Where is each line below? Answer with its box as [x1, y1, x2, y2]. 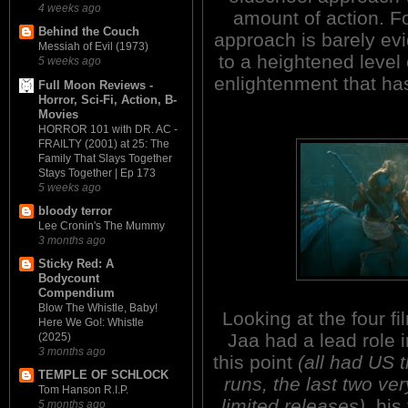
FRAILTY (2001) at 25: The [38, 137, 169, 150]
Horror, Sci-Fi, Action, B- [38, 92, 177, 107]
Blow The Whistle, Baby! [38, 301, 158, 315]
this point [212, 351, 298, 372]
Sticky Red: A [38, 257, 114, 271]
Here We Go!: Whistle [38, 316, 144, 330]
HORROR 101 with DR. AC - [38, 122, 178, 136]
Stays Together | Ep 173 [38, 166, 156, 179]
